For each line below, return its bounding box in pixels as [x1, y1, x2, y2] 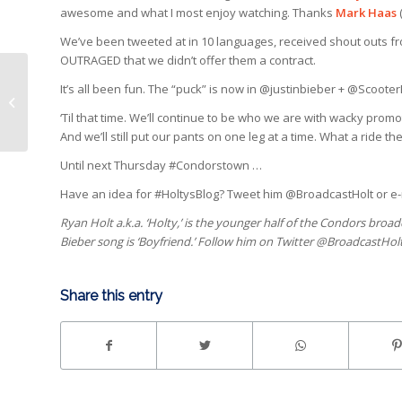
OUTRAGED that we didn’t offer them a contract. [60, 51, 316, 68]
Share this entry [60, 287, 162, 305]
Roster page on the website [31, 92, 181, 109]
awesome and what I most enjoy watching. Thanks [60, 4, 336, 21]
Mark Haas [336, 4, 397, 21]
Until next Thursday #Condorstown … [60, 156, 262, 173]
